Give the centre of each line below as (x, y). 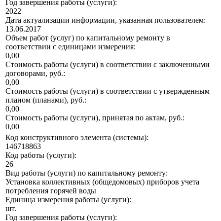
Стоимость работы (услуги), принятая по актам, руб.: (95, 118)
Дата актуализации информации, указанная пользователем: (106, 20)
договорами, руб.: (35, 74)
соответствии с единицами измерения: (71, 47)
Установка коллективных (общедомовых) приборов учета (102, 182)
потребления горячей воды (51, 191)
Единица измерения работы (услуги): (68, 200)
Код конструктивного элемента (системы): (77, 138)
